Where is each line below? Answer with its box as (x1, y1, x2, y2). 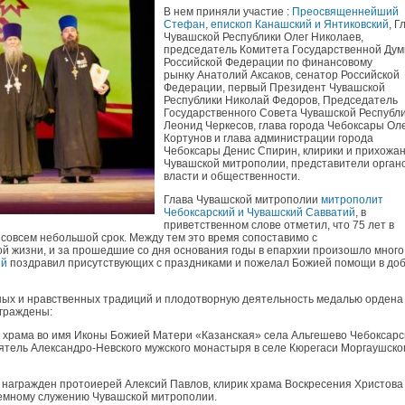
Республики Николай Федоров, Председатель (164, 94, 398, 107)
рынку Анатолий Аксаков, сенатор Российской (164, 69, 400, 81)
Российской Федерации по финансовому (164, 56, 372, 69)
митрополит (321, 193, 383, 206)
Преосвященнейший (292, 5, 399, 18)
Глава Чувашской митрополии (164, 193, 321, 206)
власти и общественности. (164, 170, 303, 183)
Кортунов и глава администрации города (164, 132, 373, 145)
